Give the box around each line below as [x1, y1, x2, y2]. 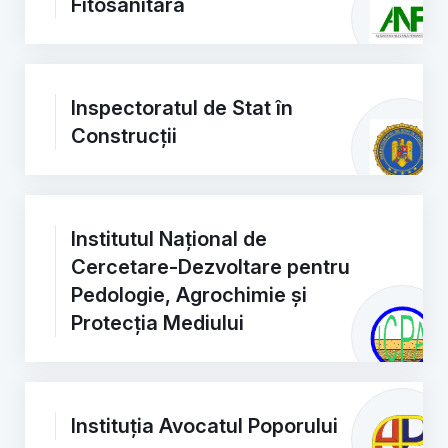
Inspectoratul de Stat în [71, 96, 293, 120]
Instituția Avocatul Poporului [71, 414, 338, 438]
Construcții [71, 124, 177, 148]
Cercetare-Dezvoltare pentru [71, 255, 350, 279]
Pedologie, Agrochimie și [71, 283, 307, 307]
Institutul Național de [71, 227, 267, 251]
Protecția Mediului [71, 311, 244, 335]
